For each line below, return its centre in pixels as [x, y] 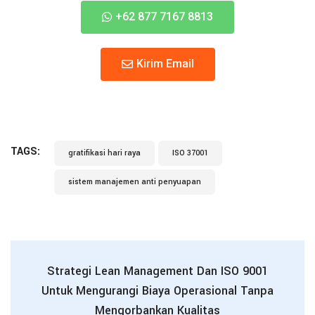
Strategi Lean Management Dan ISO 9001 [157, 271]
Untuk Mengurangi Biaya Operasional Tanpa [157, 290]
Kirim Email [165, 63]
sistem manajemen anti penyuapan [135, 181]
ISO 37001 [190, 153]
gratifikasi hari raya [104, 153]
